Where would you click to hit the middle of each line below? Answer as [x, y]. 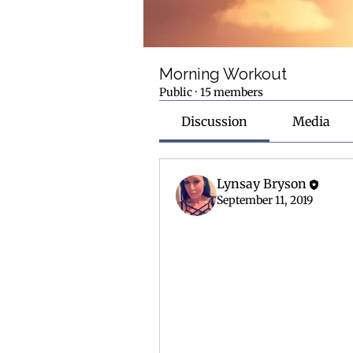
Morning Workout [223, 74]
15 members [232, 92]
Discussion [215, 121]
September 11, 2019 [265, 200]
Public [176, 92]
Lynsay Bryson [262, 184]
